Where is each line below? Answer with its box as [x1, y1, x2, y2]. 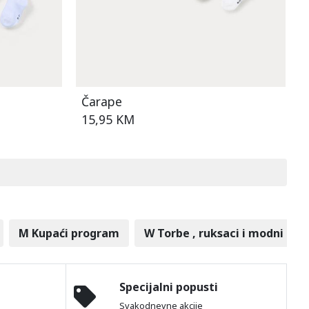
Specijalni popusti [119, 279, 219, 295]
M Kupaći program [18, 225, 119, 241]
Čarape [81, 92, 122, 110]
